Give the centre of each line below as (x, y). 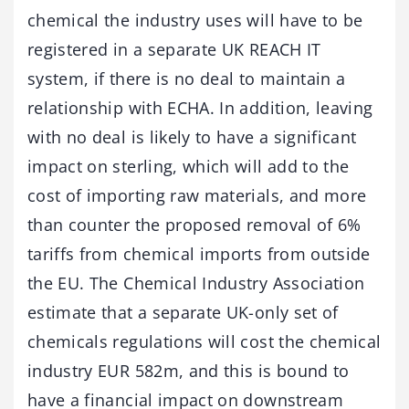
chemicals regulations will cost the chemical (204, 341)
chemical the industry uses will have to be (195, 20)
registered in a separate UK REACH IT (174, 49)
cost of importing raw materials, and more (197, 195)
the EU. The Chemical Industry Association (196, 283)
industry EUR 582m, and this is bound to (189, 370)
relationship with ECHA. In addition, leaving (200, 107)
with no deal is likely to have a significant (192, 136)
